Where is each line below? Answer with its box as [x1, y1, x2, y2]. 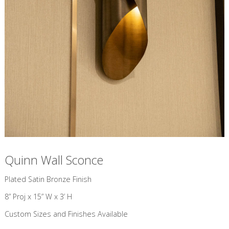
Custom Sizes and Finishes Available [4, 209, 128, 219]
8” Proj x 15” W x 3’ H [4, 191, 72, 201]
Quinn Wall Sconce [4, 152, 103, 169]
